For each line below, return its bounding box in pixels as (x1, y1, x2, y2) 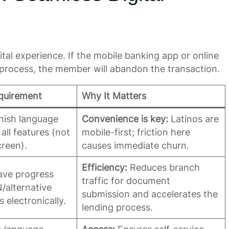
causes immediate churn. (81, 140, 189, 151)
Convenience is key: (81, 113, 168, 124)
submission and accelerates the (81, 188, 218, 199)
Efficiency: (81, 162, 127, 173)
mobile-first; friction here (81, 126, 190, 138)
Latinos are (168, 113, 219, 124)
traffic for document (81, 175, 170, 186)
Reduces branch (127, 162, 200, 173)
